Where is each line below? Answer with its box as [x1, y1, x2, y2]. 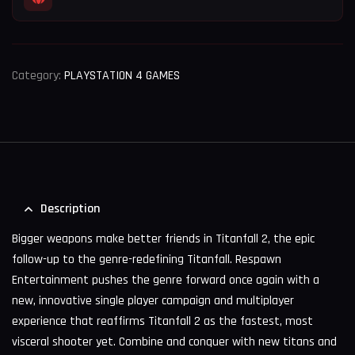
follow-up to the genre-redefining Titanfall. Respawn [12, 250, 281, 268]
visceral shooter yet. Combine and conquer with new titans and [12, 333, 337, 350]
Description [40, 200, 100, 217]
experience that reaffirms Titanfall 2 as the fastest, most [12, 312, 313, 330]
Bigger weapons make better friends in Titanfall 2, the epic [12, 230, 315, 247]
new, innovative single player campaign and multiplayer [12, 292, 294, 309]
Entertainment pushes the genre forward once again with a [12, 271, 319, 288]
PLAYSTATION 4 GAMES [64, 67, 180, 84]
